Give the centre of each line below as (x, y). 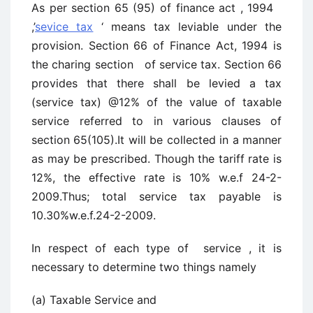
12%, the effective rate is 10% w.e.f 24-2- (156, 177)
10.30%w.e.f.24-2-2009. (94, 215)
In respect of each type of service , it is (156, 248)
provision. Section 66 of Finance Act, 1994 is (156, 45)
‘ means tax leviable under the (188, 27)
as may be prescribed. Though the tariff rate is (156, 159)
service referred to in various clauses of (156, 121)
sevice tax (64, 27)
